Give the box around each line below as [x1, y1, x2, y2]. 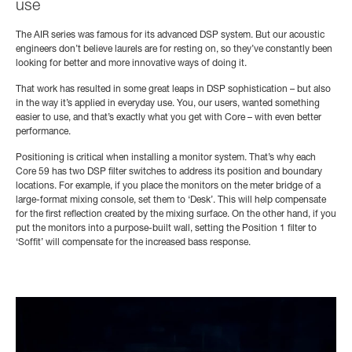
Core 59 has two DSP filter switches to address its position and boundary [16, 167, 322, 178]
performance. [16, 127, 71, 137]
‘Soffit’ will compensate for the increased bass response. [16, 238, 251, 248]
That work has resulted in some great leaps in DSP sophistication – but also [16, 85, 331, 95]
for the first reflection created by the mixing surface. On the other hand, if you [16, 210, 336, 220]
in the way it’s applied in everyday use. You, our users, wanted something [16, 99, 320, 109]
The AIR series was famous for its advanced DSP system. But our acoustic [16, 31, 324, 41]
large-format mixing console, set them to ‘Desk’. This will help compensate [16, 196, 326, 206]
